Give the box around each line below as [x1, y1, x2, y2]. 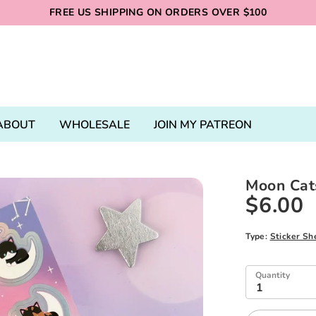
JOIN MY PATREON [154, 116, 253, 133]
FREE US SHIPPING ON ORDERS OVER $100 [49, 6, 267, 19]
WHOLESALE [59, 116, 130, 133]
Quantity [255, 269, 291, 281]
